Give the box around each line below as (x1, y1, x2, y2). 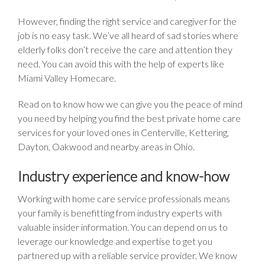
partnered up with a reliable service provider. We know (18, 249, 237, 261)
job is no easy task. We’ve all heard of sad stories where (18, 29, 238, 41)
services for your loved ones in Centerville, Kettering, (18, 126, 229, 138)
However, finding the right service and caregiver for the (18, 15, 237, 27)
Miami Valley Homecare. (18, 72, 116, 83)
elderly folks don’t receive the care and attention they (18, 43, 232, 55)
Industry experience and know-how (18, 167, 230, 185)
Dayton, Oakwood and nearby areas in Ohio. (18, 140, 195, 152)
